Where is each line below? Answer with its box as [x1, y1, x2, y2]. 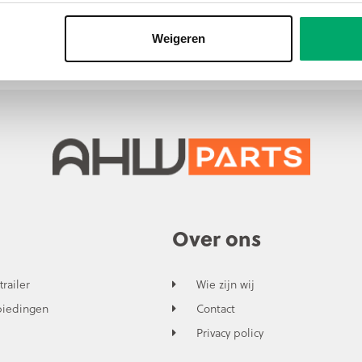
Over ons [171, 222, 261, 253]
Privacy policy [196, 323, 263, 341]
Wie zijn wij [196, 275, 255, 293]
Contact [196, 299, 235, 317]
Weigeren [151, 31, 205, 45]
